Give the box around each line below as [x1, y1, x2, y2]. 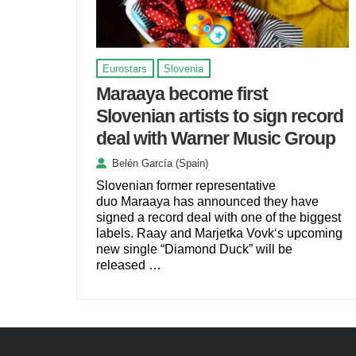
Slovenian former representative [95, 178, 276, 192]
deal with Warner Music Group [95, 127, 335, 149]
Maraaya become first [95, 83, 268, 104]
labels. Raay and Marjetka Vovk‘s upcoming [95, 226, 342, 240]
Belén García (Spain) [111, 157, 208, 169]
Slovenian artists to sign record [95, 105, 343, 126]
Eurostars [103, 62, 148, 75]
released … [95, 257, 161, 272]
